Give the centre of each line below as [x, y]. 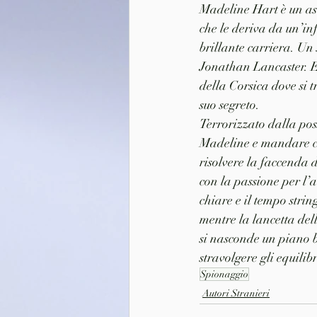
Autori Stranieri [236, 293]
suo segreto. [230, 104]
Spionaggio [224, 274]
